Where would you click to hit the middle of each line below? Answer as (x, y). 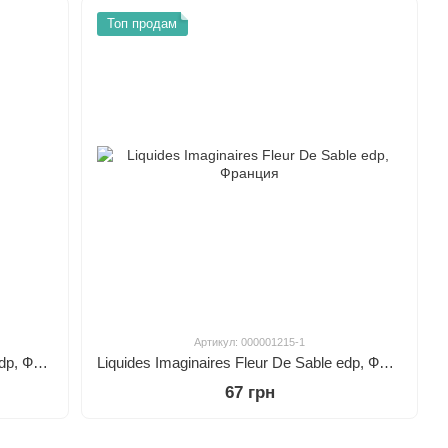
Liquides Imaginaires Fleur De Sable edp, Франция (387, 362)
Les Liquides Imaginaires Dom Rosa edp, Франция (40, 362)
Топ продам (142, 23)
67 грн (249, 392)
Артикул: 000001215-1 (250, 341)
